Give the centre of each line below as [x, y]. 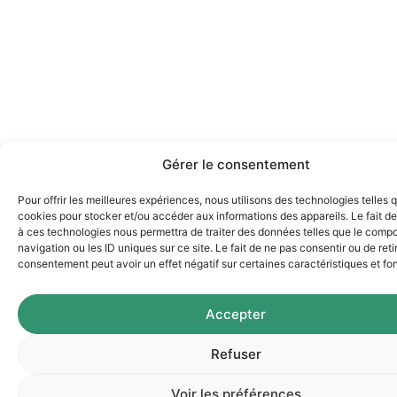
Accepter [236, 314]
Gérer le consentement [236, 164]
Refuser [236, 354]
